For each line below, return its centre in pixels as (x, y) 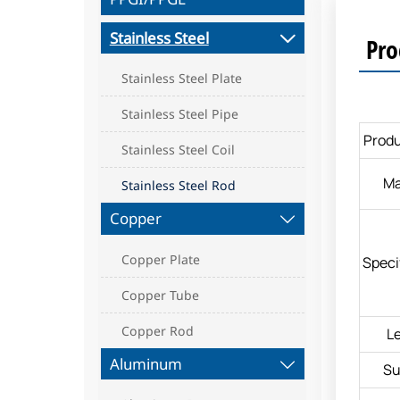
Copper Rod (158, 330)
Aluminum (146, 363)
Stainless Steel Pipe (180, 114)
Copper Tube (161, 295)
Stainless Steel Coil (179, 150)
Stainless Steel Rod (179, 186)
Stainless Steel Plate (182, 79)
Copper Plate (161, 259)
